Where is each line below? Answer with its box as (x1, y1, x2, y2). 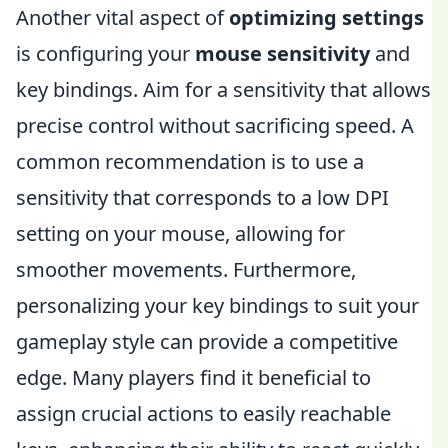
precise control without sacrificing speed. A (16, 112, 414, 139)
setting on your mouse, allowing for (16, 220, 345, 247)
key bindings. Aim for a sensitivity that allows (16, 76, 431, 103)
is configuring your (16, 40, 195, 67)
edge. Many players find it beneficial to (16, 364, 371, 391)
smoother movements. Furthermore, (16, 256, 356, 283)
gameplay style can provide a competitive (16, 328, 398, 355)
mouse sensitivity (195, 40, 370, 67)
